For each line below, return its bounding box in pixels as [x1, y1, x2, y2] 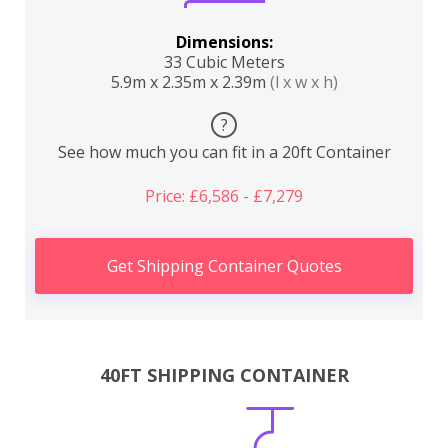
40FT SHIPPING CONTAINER [99, 362, 349, 387]
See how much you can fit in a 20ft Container [57, 141, 391, 163]
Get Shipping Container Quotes [106, 255, 342, 277]
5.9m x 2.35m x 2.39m [110, 71, 270, 93]
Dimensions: [175, 31, 273, 53]
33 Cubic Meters [163, 51, 285, 73]
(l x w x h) [269, 71, 338, 93]
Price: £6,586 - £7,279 [145, 185, 303, 207]
